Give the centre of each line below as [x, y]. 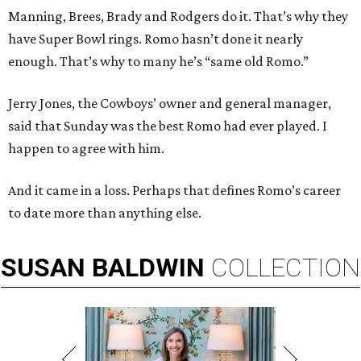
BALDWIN [148, 268]
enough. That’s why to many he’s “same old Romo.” [158, 62]
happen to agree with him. [86, 149]
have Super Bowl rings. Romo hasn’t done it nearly [156, 39]
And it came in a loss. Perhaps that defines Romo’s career [174, 191]
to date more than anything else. [105, 213]
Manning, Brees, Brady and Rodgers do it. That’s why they [178, 17]
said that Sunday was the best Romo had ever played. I [168, 126]
